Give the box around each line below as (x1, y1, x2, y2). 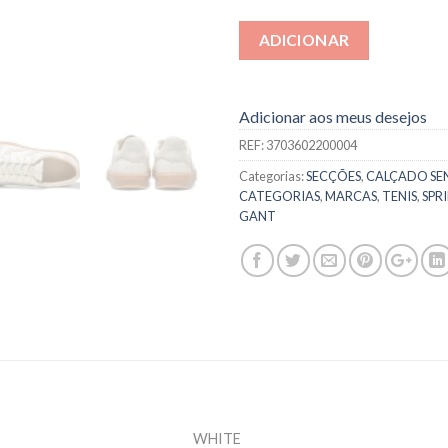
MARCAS (325, 188, 377, 205)
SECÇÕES (306, 168, 361, 185)
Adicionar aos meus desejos (239, 107, 427, 127)
